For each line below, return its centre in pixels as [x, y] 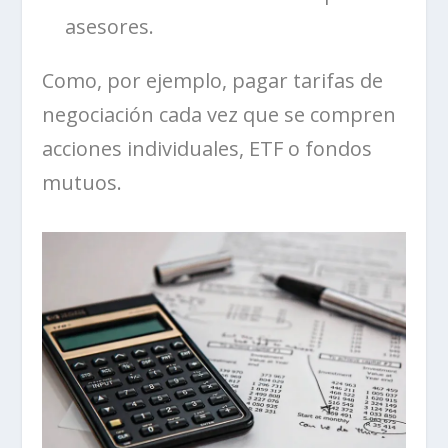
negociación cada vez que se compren [219, 114]
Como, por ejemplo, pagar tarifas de [213, 80]
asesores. [110, 26]
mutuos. [82, 182]
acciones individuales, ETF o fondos [207, 148]
